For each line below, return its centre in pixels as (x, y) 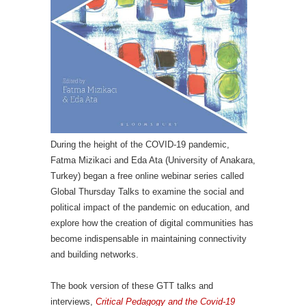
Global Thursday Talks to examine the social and (147, 191)
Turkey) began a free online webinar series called (147, 176)
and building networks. (95, 254)
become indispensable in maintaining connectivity (149, 238)
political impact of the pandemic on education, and (150, 207)
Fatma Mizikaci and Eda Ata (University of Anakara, (153, 160)
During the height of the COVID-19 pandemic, (140, 144)
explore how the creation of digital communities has (152, 223)
